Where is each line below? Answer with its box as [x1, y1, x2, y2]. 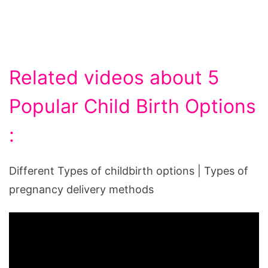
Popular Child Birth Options [9, 94, 256, 118]
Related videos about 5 [9, 65, 219, 89]
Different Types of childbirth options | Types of [9, 164, 248, 177]
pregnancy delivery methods [9, 182, 154, 196]
